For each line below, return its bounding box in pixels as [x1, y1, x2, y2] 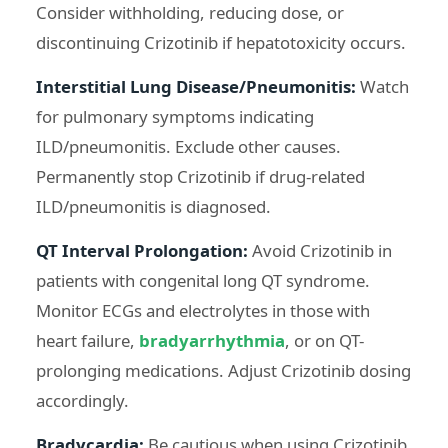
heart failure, [36, 328, 139, 352]
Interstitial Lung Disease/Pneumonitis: [36, 74, 356, 98]
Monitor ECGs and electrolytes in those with [36, 298, 370, 322]
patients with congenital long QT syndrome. [36, 268, 370, 292]
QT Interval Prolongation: [36, 238, 248, 262]
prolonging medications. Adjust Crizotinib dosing [36, 358, 411, 382]
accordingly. [36, 388, 129, 412]
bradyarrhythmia [139, 328, 285, 352]
